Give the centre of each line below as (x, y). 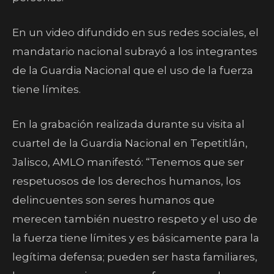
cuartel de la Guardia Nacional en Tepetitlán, (130, 143)
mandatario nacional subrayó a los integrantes (135, 51)
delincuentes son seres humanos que (113, 200)
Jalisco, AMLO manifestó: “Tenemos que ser (128, 162)
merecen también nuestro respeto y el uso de (135, 219)
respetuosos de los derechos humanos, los (127, 181)
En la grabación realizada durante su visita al (128, 124)
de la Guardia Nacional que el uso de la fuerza (133, 70)
